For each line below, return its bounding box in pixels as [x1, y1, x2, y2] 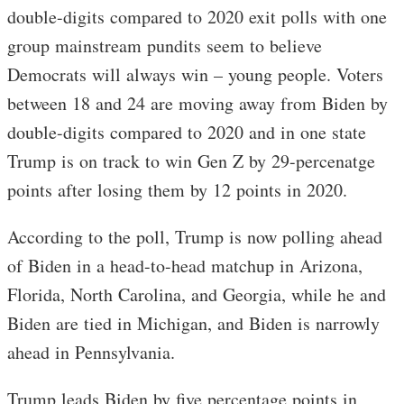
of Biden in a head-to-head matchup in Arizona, [7, 252, 363, 278]
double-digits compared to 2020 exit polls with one [7, 4, 387, 29]
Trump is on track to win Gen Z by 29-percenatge [7, 148, 375, 173]
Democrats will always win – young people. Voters [7, 61, 383, 87]
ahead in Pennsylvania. [7, 339, 182, 364]
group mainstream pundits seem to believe [7, 32, 322, 58]
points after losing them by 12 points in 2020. [7, 177, 347, 202]
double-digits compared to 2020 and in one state [7, 119, 366, 144]
